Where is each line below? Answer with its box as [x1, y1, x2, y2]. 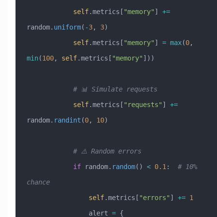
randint [53, 116, 81, 124]
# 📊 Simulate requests [73, 85, 157, 93]
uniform [53, 23, 81, 31]
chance [26, 178, 50, 186]
